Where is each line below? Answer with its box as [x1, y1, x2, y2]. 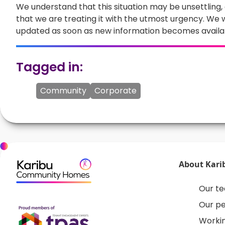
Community [40, 84, 86, 96]
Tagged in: [16, 58, 83, 76]
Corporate [94, 84, 137, 96]
